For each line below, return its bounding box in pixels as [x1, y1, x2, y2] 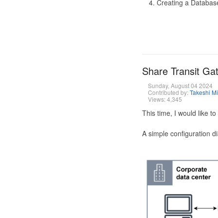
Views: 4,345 [147, 95, 182, 103]
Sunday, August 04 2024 [147, 81, 213, 90]
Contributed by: [147, 88, 190, 96]
